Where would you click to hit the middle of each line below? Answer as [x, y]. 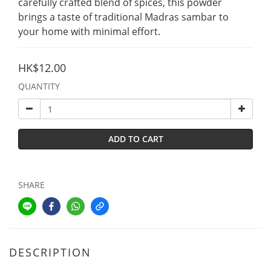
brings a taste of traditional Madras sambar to [125, 17]
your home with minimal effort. [89, 31]
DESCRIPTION [50, 252]
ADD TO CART [135, 139]
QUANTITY [39, 86]
